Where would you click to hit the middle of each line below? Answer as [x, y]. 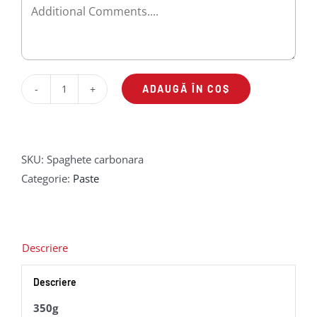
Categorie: [47, 178]
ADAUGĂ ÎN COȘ [186, 89]
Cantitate [85, 97]
